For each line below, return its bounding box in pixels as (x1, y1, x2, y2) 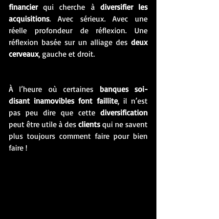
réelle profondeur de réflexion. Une (9, 25, 148, 35)
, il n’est (117, 95, 148, 106)
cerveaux (9, 48, 39, 59)
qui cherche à (38, 1, 100, 12)
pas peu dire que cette (9, 107, 100, 117)
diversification (100, 107, 148, 117)
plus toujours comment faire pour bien (9, 131, 148, 141)
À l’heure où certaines (9, 84, 100, 94)
